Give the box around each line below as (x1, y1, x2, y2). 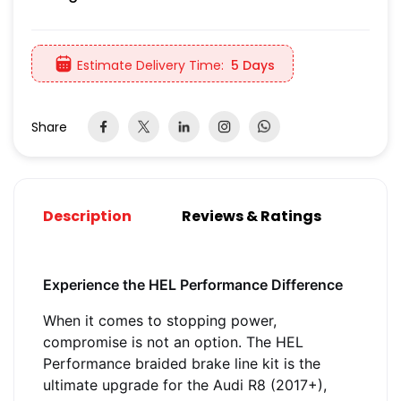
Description (43, 206, 132, 227)
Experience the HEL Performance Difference (43, 276, 343, 294)
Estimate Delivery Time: (77, 55, 224, 74)
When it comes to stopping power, (43, 311, 277, 330)
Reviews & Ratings (182, 206, 321, 227)
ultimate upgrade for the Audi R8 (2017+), (43, 376, 327, 395)
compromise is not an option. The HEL (43, 333, 303, 352)
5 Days (231, 55, 275, 74)
